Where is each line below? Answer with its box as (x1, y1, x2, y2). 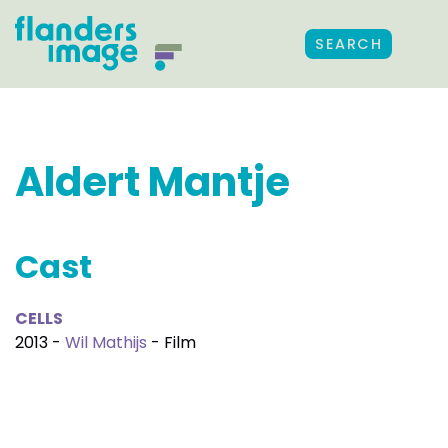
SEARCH (315, 34, 382, 54)
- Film (147, 331, 196, 354)
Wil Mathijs (65, 331, 147, 354)
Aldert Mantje (15, 154, 290, 210)
